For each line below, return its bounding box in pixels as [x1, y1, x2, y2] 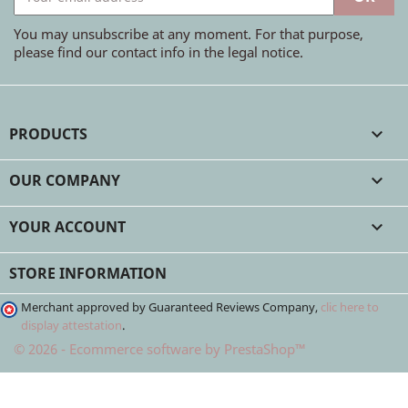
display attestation [21, 318, 122, 333]
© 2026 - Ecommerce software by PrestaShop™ [14, 340, 306, 358]
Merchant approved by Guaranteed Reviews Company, [21, 300, 321, 315]
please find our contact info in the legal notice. [14, 43, 303, 61]
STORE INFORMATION [9, 263, 167, 283]
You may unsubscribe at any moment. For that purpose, [14, 25, 363, 43]
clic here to [321, 300, 379, 315]
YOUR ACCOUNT [9, 217, 126, 237]
